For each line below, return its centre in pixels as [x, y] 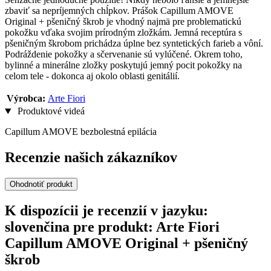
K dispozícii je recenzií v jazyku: [106, 210]
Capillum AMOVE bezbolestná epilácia [81, 132]
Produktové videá [50, 111]
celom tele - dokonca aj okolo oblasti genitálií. [92, 76]
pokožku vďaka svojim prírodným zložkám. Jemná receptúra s [123, 33]
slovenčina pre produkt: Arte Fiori [112, 227]
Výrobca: [26, 99]
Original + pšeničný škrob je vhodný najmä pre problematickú [123, 22]
